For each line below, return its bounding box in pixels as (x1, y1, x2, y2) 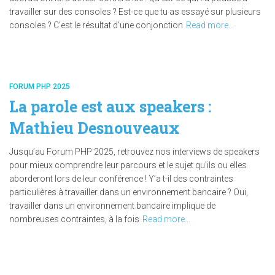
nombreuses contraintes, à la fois (9, 214, 139, 224)
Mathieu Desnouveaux (9, 118, 180, 138)
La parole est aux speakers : (9, 96, 211, 117)
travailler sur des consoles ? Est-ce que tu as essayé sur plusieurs (9, 7, 261, 17)
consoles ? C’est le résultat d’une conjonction (9, 20, 183, 30)
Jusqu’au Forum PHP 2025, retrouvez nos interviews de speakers (9, 147, 260, 157)
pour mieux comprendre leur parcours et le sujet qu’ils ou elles (9, 160, 247, 170)
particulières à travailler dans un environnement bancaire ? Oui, (9, 187, 248, 197)
